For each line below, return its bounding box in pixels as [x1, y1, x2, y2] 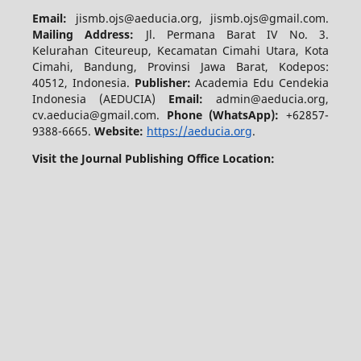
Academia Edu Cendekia [195, 75, 330, 91]
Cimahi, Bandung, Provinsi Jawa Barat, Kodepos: [31, 59, 330, 75]
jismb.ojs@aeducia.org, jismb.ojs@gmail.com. [75, 10, 330, 27]
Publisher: [134, 75, 196, 91]
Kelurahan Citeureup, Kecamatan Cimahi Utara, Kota [31, 43, 330, 59]
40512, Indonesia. [31, 75, 135, 91]
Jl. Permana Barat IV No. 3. [145, 27, 330, 43]
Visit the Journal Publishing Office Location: [31, 151, 275, 167]
